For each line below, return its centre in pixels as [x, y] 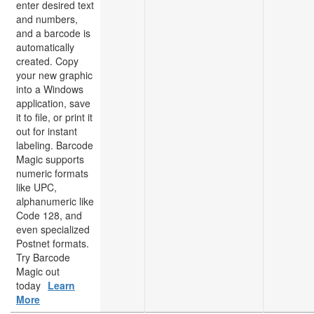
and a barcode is [53, 33]
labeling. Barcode [55, 145]
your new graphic [54, 75]
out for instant [47, 131]
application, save [53, 103]
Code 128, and [49, 215]
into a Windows [50, 89]
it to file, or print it [54, 117]
